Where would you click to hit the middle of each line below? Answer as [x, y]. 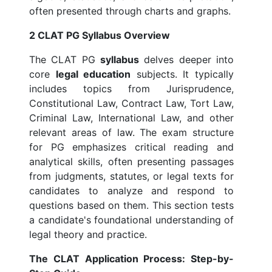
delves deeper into [186, 60]
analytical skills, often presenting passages [131, 162]
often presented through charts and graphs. [130, 11]
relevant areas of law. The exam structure [131, 133]
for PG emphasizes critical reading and [131, 147]
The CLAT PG [65, 60]
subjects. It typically [182, 74]
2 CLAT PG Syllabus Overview [100, 36]
